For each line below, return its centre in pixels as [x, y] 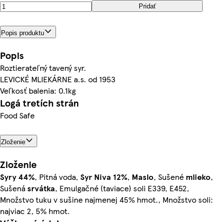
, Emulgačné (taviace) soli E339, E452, [122, 188]
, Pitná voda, [57, 176]
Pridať [147, 6]
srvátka [41, 188]
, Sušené [170, 176]
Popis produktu [23, 33]
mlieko [198, 176]
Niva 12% [111, 176]
